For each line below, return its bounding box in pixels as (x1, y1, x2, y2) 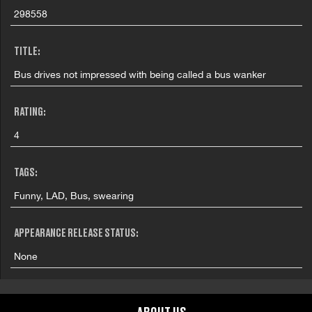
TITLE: (14, 46, 41, 58)
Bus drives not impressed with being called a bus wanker (14, 68, 267, 80)
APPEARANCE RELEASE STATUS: (14, 228, 139, 240)
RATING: (14, 107, 47, 118)
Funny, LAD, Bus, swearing (14, 189, 134, 201)
